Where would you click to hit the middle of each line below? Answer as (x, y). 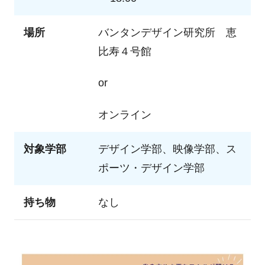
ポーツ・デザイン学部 (151, 168)
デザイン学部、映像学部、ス (167, 149)
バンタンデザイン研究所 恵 (167, 32)
